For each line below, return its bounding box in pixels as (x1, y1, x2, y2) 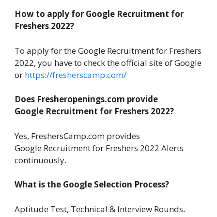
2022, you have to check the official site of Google (15, 57, 201, 68)
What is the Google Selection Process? (15, 179, 169, 190)
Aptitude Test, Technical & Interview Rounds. (15, 203, 185, 215)
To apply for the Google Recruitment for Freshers (15, 45, 201, 56)
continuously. (15, 154, 66, 166)
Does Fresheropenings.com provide (15, 93, 158, 105)
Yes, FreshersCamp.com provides (15, 130, 140, 141)
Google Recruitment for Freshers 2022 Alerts (15, 142, 184, 154)
